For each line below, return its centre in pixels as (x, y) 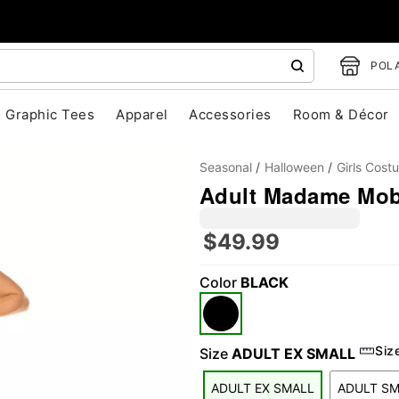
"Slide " (152, 311)
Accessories (230, 114)
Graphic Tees (50, 114)
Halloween (294, 167)
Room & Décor (341, 114)
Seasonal (226, 167)
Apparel (142, 114)
